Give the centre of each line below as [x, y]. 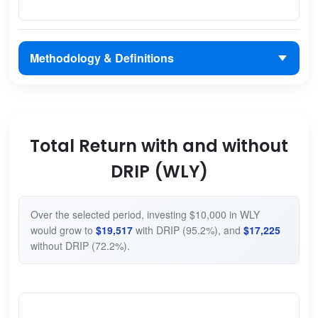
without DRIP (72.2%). [80, 245]
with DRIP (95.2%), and [188, 230]
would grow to [63, 230]
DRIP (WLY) [159, 171]
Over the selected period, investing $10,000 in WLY [145, 214]
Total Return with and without [159, 146]
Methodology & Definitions [102, 58]
